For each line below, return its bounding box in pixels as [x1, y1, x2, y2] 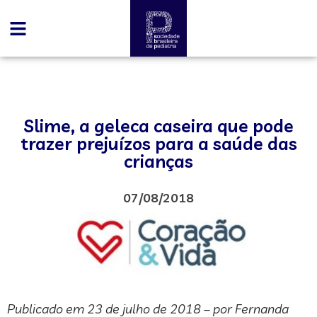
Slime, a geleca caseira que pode [23, 115, 294, 137]
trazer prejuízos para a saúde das [20, 132, 297, 154]
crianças [124, 150, 193, 172]
